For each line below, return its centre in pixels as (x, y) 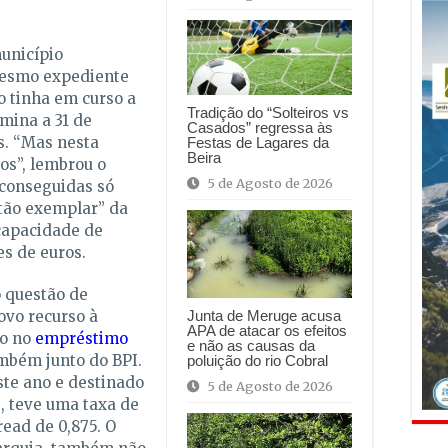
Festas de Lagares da (257, 143)
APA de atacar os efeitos (266, 331)
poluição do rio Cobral (257, 361)
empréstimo (81, 338)
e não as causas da (250, 346)
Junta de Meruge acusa (263, 316)
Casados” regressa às (259, 128)
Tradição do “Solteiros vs (267, 113)
